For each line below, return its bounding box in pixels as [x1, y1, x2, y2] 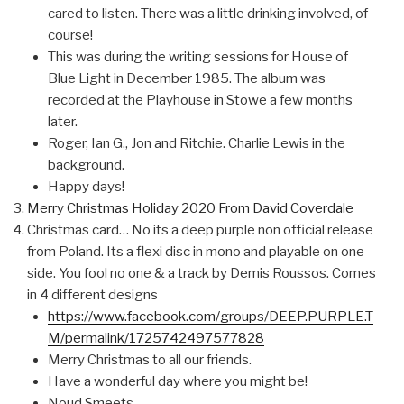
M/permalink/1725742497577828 [47, 329, 264, 346]
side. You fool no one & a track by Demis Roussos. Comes [27, 264, 376, 281]
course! [47, 26, 93, 43]
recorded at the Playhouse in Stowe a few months [47, 91, 353, 108]
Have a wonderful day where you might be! [47, 372, 308, 390]
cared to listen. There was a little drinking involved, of [47, 5, 368, 22]
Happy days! [47, 178, 124, 195]
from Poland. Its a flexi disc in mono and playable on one [27, 243, 364, 260]
